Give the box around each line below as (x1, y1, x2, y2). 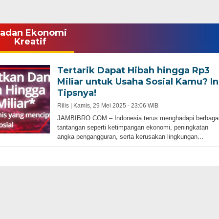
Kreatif (14, 36, 46, 47)
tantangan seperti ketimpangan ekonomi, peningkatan (57, 124, 208, 131)
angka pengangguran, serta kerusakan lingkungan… (57, 133, 204, 140)
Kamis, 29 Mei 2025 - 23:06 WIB (73, 102, 158, 109)
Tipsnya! (57, 88, 96, 98)
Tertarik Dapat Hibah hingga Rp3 (57, 65, 210, 76)
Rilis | (57, 102, 73, 109)
